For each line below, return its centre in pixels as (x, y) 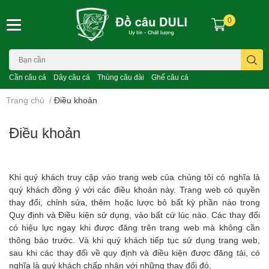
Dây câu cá (72, 77)
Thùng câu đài (121, 77)
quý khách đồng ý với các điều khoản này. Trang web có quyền (134, 190)
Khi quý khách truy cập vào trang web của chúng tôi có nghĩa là (134, 177)
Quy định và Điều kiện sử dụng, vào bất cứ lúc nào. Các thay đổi (134, 215)
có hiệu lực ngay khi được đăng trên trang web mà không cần (134, 228)
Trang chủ (25, 100)
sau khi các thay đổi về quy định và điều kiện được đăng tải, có (134, 253)
